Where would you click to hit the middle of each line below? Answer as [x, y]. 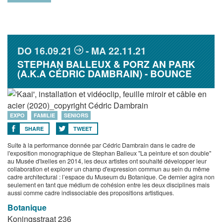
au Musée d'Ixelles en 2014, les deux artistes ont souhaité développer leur [107, 161]
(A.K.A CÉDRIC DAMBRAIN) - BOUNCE [105, 73]
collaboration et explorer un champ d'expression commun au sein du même [109, 169]
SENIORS [76, 115]
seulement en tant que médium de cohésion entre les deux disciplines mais [109, 185]
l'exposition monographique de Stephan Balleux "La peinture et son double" [109, 153]
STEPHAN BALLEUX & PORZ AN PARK [106, 64]
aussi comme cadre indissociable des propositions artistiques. [91, 193]
